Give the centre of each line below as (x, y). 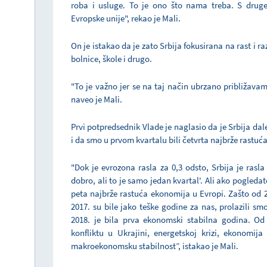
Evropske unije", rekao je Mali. (126, 18)
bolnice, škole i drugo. (111, 58)
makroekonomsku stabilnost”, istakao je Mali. (155, 246)
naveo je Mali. (97, 99)
